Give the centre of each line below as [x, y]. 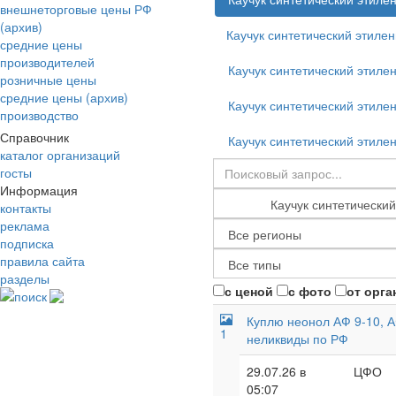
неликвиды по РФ [297, 339]
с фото [310, 291]
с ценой [249, 291]
